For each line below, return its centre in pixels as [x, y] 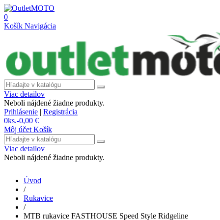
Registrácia [60, 112]
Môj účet [18, 129]
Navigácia [40, 26]
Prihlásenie [21, 112]
